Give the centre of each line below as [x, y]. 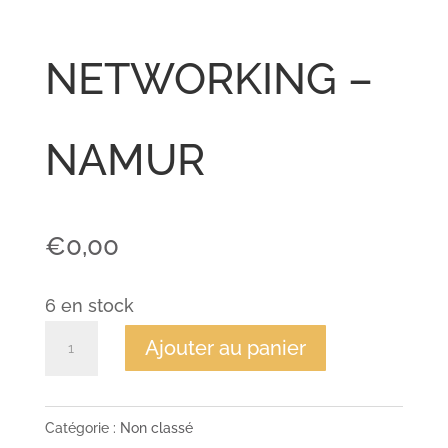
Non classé [156, 427]
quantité [82, 334]
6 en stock [89, 305]
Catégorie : [82, 427]
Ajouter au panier [225, 348]
